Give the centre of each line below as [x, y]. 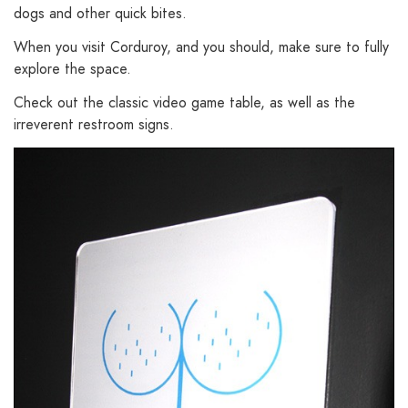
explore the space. [72, 69]
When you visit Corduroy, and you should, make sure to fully [201, 47]
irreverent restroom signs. [94, 124]
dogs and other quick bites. [100, 14]
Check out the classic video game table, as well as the [184, 102]
